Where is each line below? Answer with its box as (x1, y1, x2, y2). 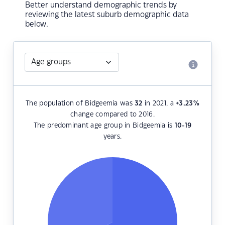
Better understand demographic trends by (25, 2, 177, 10)
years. (103, 134, 122, 140)
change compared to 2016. (70, 111, 155, 118)
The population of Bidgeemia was (26, 100, 135, 107)
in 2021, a (142, 100, 176, 107)
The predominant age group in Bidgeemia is (33, 123, 175, 129)
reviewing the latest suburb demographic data (25, 11, 189, 19)
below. (25, 21, 48, 29)
